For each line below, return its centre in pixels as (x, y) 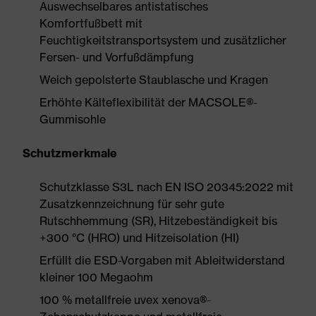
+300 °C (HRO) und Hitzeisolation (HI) (139, 238)
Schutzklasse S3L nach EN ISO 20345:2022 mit (166, 187)
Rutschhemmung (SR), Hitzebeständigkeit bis (158, 221)
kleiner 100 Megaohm (96, 277)
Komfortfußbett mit (91, 23)
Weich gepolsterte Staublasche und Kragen (154, 80)
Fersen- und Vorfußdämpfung (117, 57)
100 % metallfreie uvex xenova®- (125, 300)
